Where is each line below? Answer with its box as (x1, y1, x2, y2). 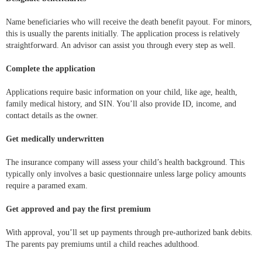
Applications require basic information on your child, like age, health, (6, 88, 237, 97)
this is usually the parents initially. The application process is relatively (6, 29, 240, 39)
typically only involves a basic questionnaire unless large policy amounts (6, 170, 246, 179)
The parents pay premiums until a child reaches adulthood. (6, 240, 199, 249)
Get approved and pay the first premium (6, 205, 151, 214)
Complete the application (6, 64, 95, 74)
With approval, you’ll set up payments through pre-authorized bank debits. (6, 228, 253, 237)
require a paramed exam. (6, 181, 88, 191)
